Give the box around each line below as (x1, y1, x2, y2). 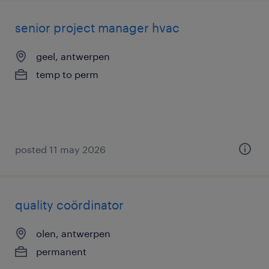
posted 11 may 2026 (15, 144, 106, 155)
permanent (36, 246, 86, 257)
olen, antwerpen (36, 228, 110, 239)
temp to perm (36, 68, 98, 80)
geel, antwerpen (36, 50, 110, 62)
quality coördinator (15, 198, 124, 212)
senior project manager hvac (15, 20, 180, 35)
